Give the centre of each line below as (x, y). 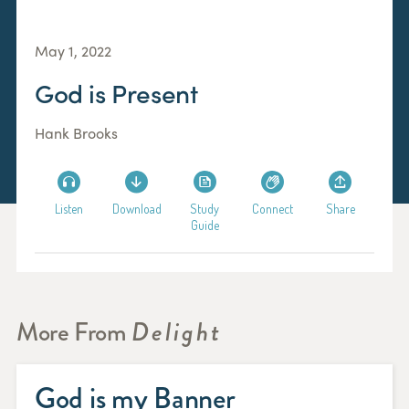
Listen (68, 209)
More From (74, 332)
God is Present (116, 93)
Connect (272, 209)
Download (136, 209)
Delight (177, 332)
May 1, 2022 (73, 51)
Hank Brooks (76, 133)
